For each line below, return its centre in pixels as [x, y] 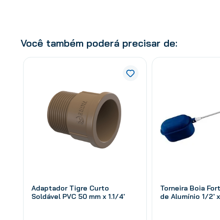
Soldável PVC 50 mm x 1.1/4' [78, 196]
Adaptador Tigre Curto [70, 188]
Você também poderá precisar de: [99, 43]
